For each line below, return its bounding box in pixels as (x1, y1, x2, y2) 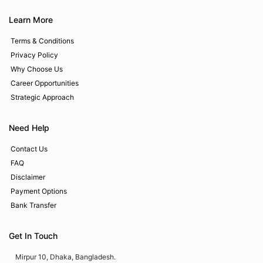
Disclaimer (11, 173, 45, 182)
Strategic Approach (11, 93, 74, 102)
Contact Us (11, 144, 48, 154)
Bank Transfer (11, 201, 56, 210)
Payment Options (11, 187, 67, 196)
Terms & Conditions (11, 36, 74, 46)
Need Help (9, 123, 49, 133)
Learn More (9, 15, 53, 25)
